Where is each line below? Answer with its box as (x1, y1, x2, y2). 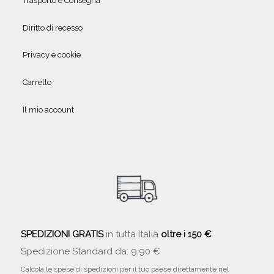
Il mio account (22, 105, 74, 114)
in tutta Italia (103, 229, 161, 240)
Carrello (22, 78, 51, 87)
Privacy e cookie (22, 50, 81, 60)
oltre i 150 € (160, 229, 212, 240)
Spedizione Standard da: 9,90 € (20, 246, 160, 257)
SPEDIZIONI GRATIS (20, 229, 103, 240)
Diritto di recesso (22, 23, 83, 32)
